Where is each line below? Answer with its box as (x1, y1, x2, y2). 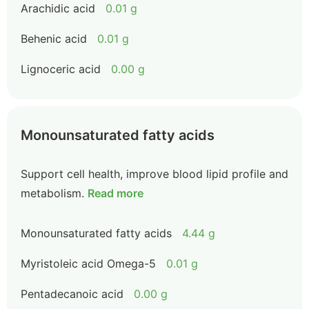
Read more (88, 186, 143, 200)
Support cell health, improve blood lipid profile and (21, 167, 288, 181)
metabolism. (21, 186, 84, 200)
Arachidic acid (21, 1, 95, 15)
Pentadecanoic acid (21, 287, 123, 301)
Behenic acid (21, 32, 87, 46)
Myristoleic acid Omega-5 (21, 257, 156, 270)
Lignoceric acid (21, 62, 101, 76)
